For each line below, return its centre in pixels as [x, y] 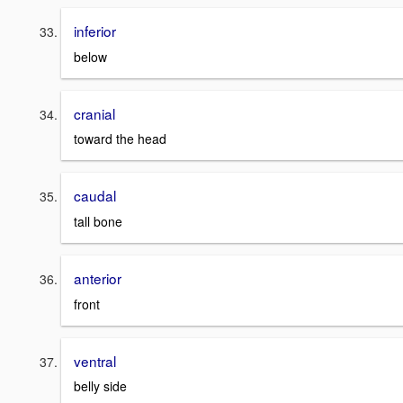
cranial [94, 113]
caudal [95, 196]
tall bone [98, 222]
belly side [100, 386]
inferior [95, 31]
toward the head [120, 139]
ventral [95, 360]
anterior [98, 278]
